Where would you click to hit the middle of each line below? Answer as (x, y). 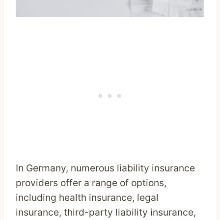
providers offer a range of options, (91, 183)
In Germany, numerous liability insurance (105, 168)
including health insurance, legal (87, 198)
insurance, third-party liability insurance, (106, 212)
